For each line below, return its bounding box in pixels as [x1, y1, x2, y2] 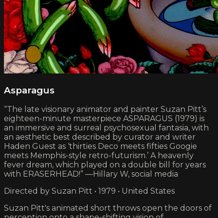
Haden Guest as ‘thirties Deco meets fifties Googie [4, 142, 197, 151]
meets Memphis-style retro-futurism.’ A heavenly [4, 151, 194, 161]
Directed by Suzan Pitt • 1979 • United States [4, 186, 175, 196]
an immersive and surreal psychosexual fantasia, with [4, 123, 209, 133]
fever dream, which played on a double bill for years [4, 160, 206, 170]
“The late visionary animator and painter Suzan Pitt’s [4, 105, 206, 114]
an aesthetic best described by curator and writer [4, 132, 196, 142]
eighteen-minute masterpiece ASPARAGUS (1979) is [4, 114, 204, 124]
